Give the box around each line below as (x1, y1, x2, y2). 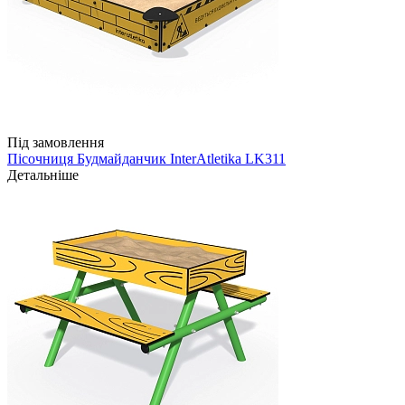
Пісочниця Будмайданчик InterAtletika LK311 (7, 151, 286, 167)
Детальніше (7, 167, 79, 184)
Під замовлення (7, 135, 104, 151)
